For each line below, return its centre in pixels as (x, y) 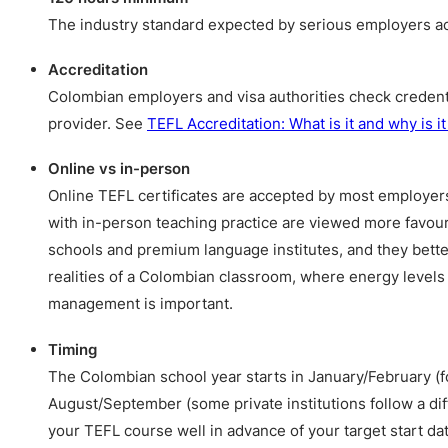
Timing (72, 349)
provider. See (97, 123)
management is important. (140, 304)
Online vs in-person (119, 169)
